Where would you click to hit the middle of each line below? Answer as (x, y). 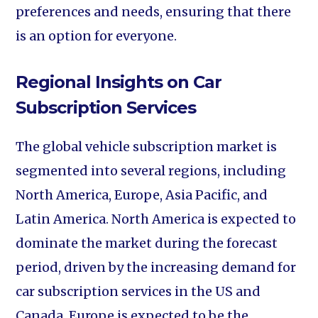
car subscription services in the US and (138, 291)
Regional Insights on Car (119, 82)
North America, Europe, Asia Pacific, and (142, 195)
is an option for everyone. (97, 36)
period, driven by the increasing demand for (156, 267)
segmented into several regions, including (151, 171)
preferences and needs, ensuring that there (154, 12)
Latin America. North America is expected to (156, 219)
